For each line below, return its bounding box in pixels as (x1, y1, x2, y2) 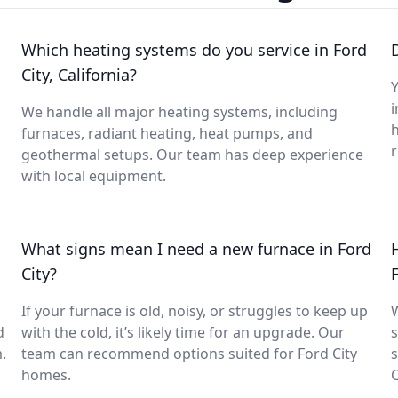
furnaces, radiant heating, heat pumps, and (21, 123, 313, 143)
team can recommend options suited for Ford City (21, 344, 357, 363)
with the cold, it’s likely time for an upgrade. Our (21, 322, 345, 342)
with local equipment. (21, 166, 166, 186)
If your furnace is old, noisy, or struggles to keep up (21, 301, 368, 321)
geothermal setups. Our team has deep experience (21, 145, 363, 164)
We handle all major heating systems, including (21, 102, 338, 122)
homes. (21, 365, 71, 385)
